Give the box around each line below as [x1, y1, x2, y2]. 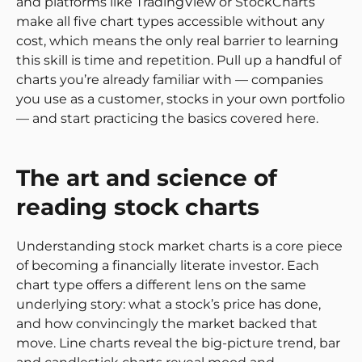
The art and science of [16, 163, 277, 192]
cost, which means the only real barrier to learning [16, 33, 339, 49]
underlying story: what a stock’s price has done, [16, 296, 321, 312]
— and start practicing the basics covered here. [16, 111, 318, 127]
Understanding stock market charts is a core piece [16, 238, 343, 254]
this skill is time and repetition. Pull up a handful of [16, 53, 341, 69]
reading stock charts [16, 192, 259, 221]
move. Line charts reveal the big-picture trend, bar [16, 335, 340, 351]
